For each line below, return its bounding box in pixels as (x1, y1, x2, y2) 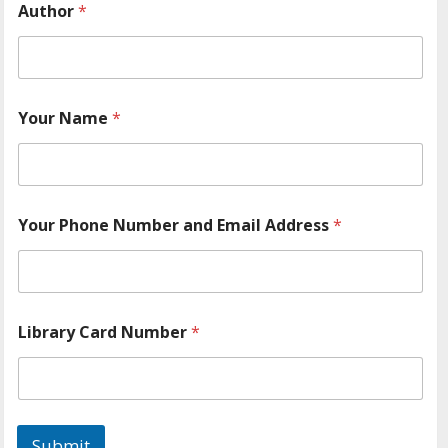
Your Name (18, 107, 113, 130)
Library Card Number (18, 321, 192, 344)
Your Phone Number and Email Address (18, 214, 334, 237)
